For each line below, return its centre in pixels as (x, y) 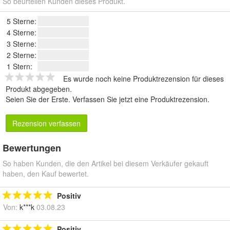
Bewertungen (32, 148)
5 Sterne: (22, 21)
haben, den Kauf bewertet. (46, 174)
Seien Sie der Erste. (39, 99)
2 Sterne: (22, 55)
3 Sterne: (22, 44)
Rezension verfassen (46, 123)
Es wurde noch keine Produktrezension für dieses (143, 79)
